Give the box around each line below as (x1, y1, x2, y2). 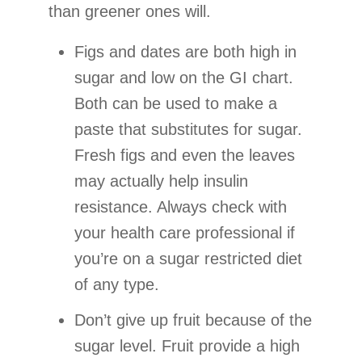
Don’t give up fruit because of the (74, 310, 312, 329)
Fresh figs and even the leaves (74, 145, 295, 164)
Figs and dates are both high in (74, 42, 297, 61)
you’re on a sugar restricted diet (74, 249, 302, 267)
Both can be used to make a (74, 94, 277, 112)
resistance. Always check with (74, 197, 287, 216)
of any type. (74, 275, 159, 293)
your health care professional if (74, 223, 295, 242)
